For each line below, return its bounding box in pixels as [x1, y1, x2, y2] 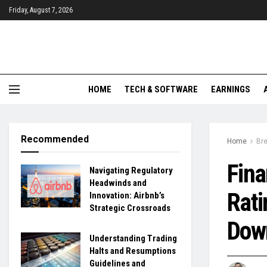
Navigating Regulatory [89, 165, 173, 176]
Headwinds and [89, 178, 147, 188]
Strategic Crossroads [89, 203, 170, 213]
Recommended [21, 133, 89, 145]
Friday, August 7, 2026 [9, 6, 73, 14]
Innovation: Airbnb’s [89, 190, 164, 201]
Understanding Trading [89, 233, 177, 244]
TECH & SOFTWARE [125, 84, 198, 95]
